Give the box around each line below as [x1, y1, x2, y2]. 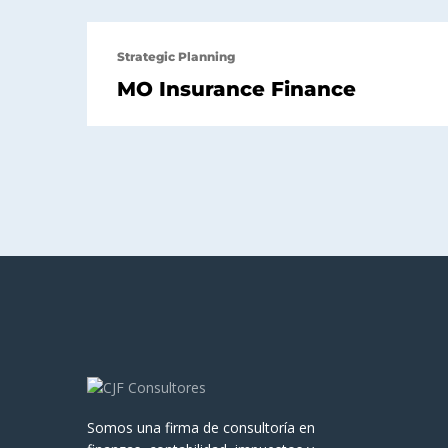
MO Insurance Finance [117, 76, 356, 101]
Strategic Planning [117, 48, 235, 64]
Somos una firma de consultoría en [87, 418, 315, 438]
